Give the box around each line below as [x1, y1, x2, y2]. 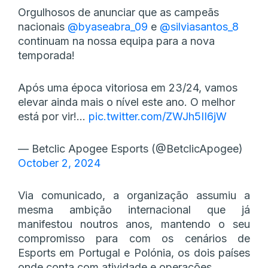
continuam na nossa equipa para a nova [18, 34, 215, 47]
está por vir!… [18, 109, 89, 123]
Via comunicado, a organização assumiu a [18, 188, 250, 202]
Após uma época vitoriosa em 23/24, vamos [18, 81, 237, 94]
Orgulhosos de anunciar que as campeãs [18, 5, 219, 19]
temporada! [18, 48, 75, 62]
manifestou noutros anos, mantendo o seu [18, 217, 250, 230]
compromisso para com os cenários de [18, 232, 250, 245]
